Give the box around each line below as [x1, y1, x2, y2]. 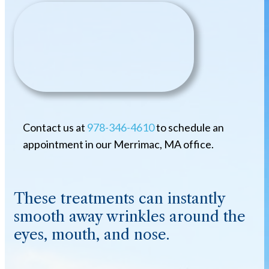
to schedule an [154, 120, 224, 134]
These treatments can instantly [14, 189, 225, 207]
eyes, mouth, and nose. [14, 225, 169, 243]
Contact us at [23, 120, 87, 134]
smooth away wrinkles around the [14, 207, 246, 225]
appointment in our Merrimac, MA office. [23, 137, 214, 151]
